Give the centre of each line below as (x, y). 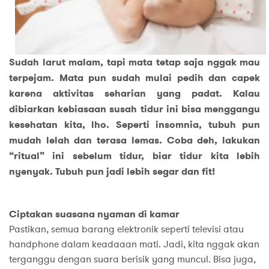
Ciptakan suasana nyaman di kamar (94, 214)
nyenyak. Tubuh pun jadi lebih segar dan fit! (112, 171)
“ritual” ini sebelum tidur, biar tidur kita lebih (134, 156)
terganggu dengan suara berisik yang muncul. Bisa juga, (132, 259)
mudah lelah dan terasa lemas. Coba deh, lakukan (134, 140)
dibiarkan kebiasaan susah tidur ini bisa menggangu (134, 109)
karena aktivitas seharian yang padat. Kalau (134, 93)
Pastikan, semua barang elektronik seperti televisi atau (126, 229)
